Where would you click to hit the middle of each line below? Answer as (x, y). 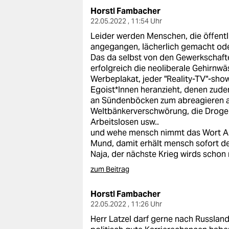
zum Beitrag (110, 169)
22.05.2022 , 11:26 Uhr (126, 204)
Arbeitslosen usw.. (125, 122)
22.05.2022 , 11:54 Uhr (126, 21)
